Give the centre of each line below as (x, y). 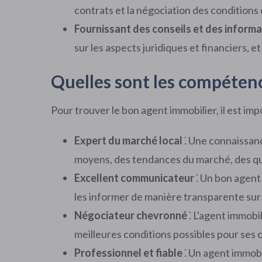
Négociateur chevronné (131, 215)
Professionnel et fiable (128, 253)
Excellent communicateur (134, 178)
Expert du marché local (128, 140)
